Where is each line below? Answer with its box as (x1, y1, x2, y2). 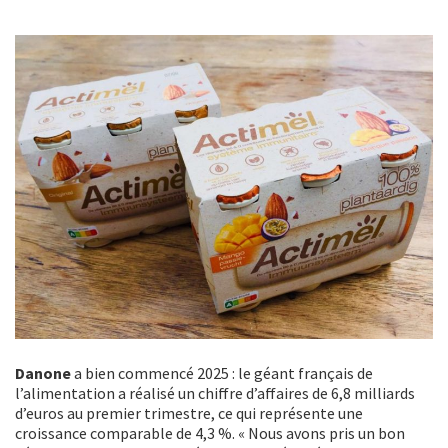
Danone (15, 362, 74, 383)
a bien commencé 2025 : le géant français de (74, 362, 373, 383)
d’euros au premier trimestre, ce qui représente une (15, 402, 363, 423)
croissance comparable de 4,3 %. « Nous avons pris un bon (15, 422, 405, 443)
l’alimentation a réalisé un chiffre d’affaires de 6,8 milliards (15, 382, 415, 403)
